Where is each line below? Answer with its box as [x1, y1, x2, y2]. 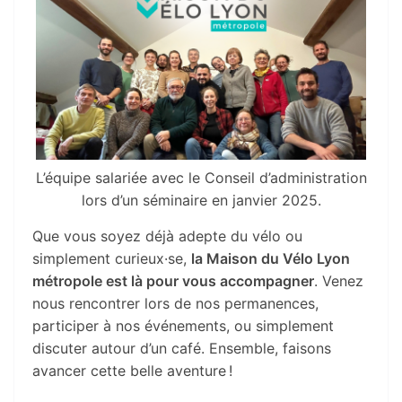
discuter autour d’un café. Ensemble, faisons [32, 339, 331, 358]
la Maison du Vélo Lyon [191, 249, 350, 268]
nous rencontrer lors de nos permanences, [32, 294, 319, 313]
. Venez [314, 272, 363, 291]
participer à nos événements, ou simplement [32, 317, 334, 336]
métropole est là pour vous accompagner [32, 272, 314, 291]
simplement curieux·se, [32, 249, 191, 268]
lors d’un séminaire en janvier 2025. [81, 191, 321, 210]
